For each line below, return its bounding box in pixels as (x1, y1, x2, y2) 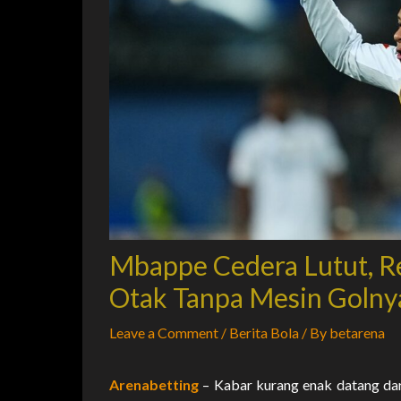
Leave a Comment (109, 323, 218, 341)
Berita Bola (229, 323, 299, 341)
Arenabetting (109, 375, 199, 393)
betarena (329, 323, 385, 341)
